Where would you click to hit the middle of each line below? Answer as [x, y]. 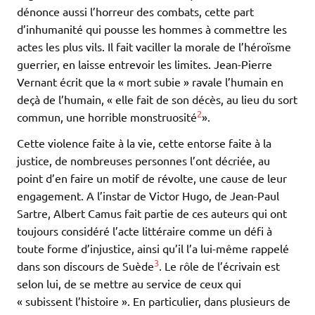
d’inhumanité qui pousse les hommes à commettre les [152, 29]
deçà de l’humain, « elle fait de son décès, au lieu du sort [157, 99]
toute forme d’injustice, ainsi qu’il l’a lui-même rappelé [153, 249]
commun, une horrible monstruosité [107, 117]
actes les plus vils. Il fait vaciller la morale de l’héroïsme [154, 47]
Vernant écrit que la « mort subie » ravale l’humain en [150, 82]
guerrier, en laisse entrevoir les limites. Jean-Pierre [144, 64]
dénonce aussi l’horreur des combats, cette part [135, 12]
